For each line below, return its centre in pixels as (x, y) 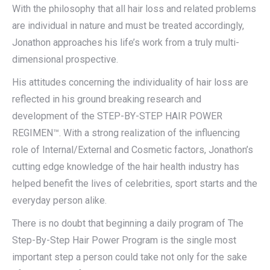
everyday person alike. (59, 201)
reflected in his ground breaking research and (107, 99)
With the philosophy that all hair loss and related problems (134, 9)
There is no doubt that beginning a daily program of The (128, 224)
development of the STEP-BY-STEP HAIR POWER (117, 116)
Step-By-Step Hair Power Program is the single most (124, 240)
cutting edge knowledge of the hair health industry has (126, 167)
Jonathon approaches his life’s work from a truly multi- (126, 43)
